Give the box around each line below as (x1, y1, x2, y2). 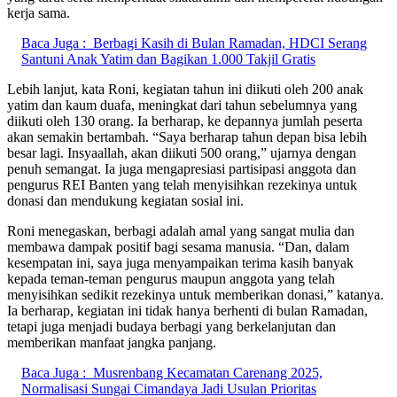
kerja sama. (7, 4, 70, 20)
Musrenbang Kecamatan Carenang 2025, (93, 364, 323, 380)
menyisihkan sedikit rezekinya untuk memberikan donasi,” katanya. (7, 286, 384, 302)
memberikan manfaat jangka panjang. (7, 334, 216, 350)
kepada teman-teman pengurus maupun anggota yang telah (7, 270, 335, 286)
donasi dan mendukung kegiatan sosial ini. (7, 192, 244, 208)
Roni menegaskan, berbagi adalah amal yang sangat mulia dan (7, 222, 354, 238)
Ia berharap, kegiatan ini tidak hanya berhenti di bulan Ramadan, (7, 302, 368, 318)
